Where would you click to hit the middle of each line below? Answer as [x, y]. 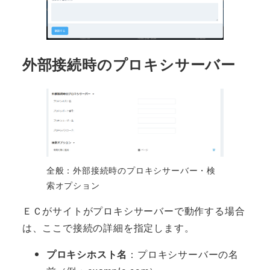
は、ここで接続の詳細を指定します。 [108, 228]
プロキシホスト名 [87, 254]
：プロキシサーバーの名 [183, 254]
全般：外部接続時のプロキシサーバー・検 [131, 170]
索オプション [73, 185]
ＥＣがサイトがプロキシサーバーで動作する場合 [133, 211]
